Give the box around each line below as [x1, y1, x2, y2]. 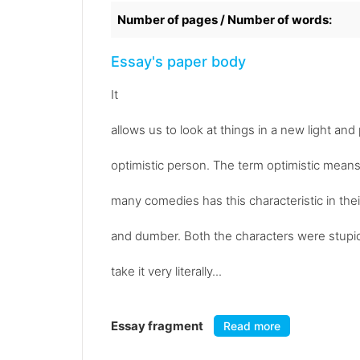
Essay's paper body [111, 53, 246, 71]
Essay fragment [111, 318, 206, 334]
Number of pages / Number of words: [117, 12, 332, 28]
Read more [223, 319, 280, 333]
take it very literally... [111, 264, 222, 280]
